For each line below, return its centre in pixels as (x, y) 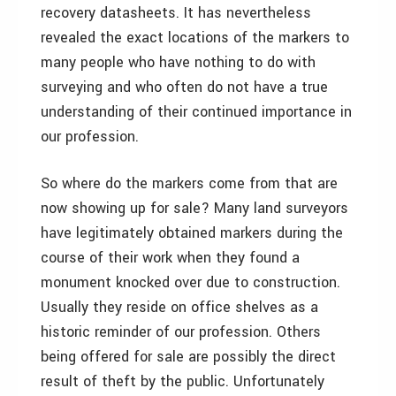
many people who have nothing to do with (178, 62)
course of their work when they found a (170, 258)
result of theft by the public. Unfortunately (183, 381)
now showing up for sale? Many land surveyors (194, 208)
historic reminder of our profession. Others (181, 332)
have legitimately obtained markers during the (192, 233)
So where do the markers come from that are (189, 183)
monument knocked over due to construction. (190, 282)
